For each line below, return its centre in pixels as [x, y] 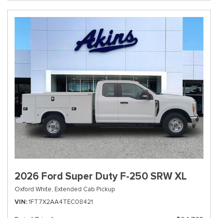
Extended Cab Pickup [85, 189]
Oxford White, [34, 189]
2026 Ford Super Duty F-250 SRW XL [101, 176]
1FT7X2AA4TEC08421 [61, 202]
